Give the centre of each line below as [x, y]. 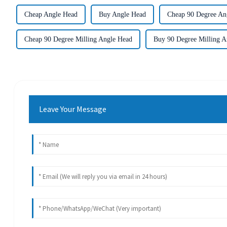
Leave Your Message [73, 109]
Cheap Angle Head [51, 14]
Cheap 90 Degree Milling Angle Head [78, 39]
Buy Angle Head [122, 14]
